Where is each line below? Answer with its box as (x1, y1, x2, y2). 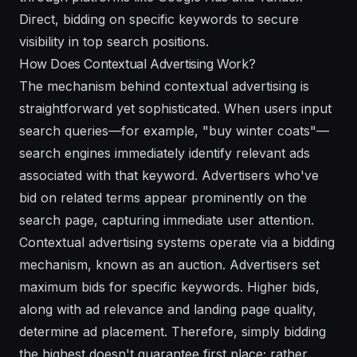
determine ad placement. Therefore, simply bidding (19, 323, 326, 339)
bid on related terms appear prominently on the (19, 189, 307, 206)
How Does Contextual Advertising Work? (19, 55, 256, 72)
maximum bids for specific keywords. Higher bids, (19, 278, 320, 295)
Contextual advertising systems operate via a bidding (19, 233, 335, 250)
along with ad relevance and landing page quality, (19, 300, 316, 317)
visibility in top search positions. (19, 33, 209, 49)
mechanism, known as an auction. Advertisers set (19, 256, 320, 273)
